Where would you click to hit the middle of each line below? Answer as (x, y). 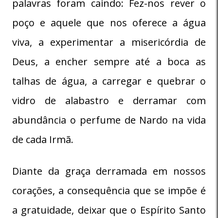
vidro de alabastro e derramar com (109, 100)
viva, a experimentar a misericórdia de (109, 42)
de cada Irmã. (43, 139)
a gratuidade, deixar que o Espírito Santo (109, 210)
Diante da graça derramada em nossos (109, 171)
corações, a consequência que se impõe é (109, 190)
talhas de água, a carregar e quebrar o (109, 81)
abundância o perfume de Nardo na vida (109, 120)
